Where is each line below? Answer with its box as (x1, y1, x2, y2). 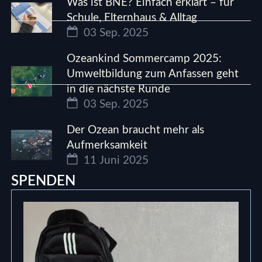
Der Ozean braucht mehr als (67, 125, 205, 136)
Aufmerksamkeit (67, 140, 148, 151)
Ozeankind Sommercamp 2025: (67, 53, 222, 65)
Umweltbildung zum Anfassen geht (67, 68, 239, 80)
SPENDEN (11, 174, 76, 189)
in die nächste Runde (67, 84, 171, 95)
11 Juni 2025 (81, 155, 149, 167)
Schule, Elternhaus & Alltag (67, 12, 198, 24)
